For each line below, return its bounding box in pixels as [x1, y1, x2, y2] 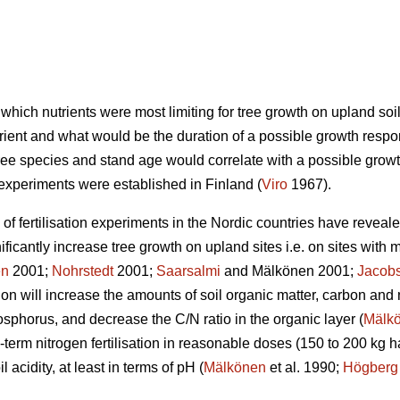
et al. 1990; [266, 360, 343, 376]
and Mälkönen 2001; [221, 263, 357, 279]
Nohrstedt [52, 263, 113, 279]
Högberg [343, 360, 398, 376]
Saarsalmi [156, 263, 221, 279]
